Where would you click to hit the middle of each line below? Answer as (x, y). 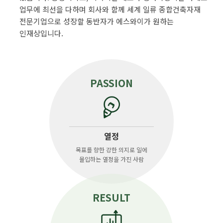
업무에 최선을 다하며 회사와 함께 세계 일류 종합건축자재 (110, 9)
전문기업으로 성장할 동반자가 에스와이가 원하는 (97, 21)
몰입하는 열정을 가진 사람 (111, 159)
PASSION (111, 83)
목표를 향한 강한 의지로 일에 (111, 150)
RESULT (111, 197)
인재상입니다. (41, 33)
